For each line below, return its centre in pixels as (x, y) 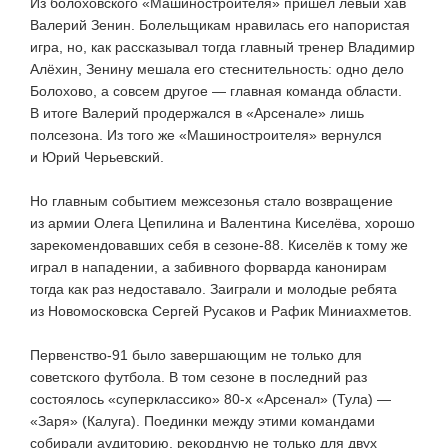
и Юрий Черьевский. (97, 156)
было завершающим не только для (245, 354)
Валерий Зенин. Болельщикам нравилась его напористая (220, 24)
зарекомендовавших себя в (122, 244)
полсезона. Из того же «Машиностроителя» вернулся (206, 134)
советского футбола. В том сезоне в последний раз (198, 376)
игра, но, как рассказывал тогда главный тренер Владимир (222, 46)
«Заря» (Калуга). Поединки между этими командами (202, 420)
